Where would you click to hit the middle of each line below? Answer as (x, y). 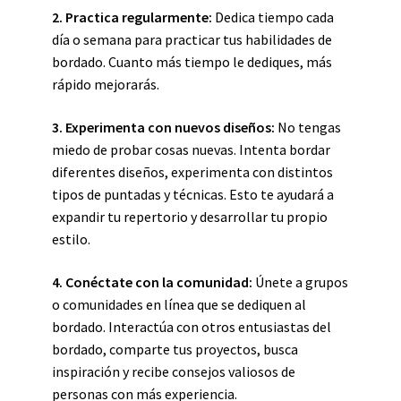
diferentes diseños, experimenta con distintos (192, 172)
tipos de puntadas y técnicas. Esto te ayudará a (193, 194)
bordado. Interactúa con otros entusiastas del (192, 327)
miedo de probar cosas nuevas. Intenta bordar (191, 149)
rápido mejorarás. (106, 84)
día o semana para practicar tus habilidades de (192, 39)
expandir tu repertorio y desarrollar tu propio (190, 217)
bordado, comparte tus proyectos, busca (175, 349)
